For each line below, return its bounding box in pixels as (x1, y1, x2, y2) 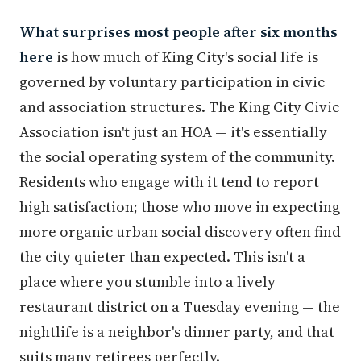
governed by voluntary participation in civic (19, 72, 325, 93)
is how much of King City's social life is (53, 47, 318, 68)
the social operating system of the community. (19, 147, 335, 168)
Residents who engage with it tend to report (19, 172, 319, 193)
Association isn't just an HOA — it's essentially (19, 122, 327, 143)
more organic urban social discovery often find (19, 222, 341, 243)
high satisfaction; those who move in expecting (19, 197, 340, 218)
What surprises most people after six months (19, 22, 338, 43)
